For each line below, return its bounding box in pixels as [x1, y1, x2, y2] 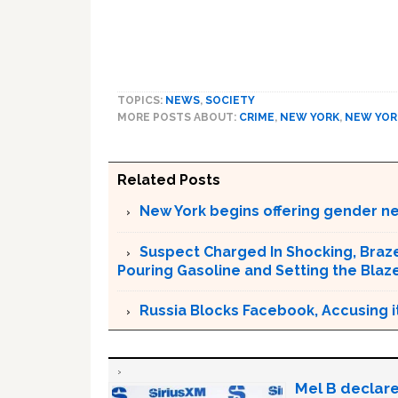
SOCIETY [205, 93, 255, 107]
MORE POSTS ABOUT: [117, 110, 239, 123]
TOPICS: [117, 93, 165, 107]
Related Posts [117, 171, 220, 188]
